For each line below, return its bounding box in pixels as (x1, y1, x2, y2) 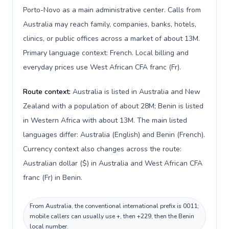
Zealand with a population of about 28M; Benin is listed (23, 101, 203, 111)
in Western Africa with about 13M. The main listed (23, 116, 187, 125)
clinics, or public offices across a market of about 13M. (23, 34, 200, 43)
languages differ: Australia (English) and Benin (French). (23, 130, 205, 140)
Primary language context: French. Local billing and (23, 48, 189, 58)
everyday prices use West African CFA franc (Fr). (23, 62, 181, 72)
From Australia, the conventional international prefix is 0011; (30, 202, 199, 210)
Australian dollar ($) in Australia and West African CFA (23, 158, 202, 168)
